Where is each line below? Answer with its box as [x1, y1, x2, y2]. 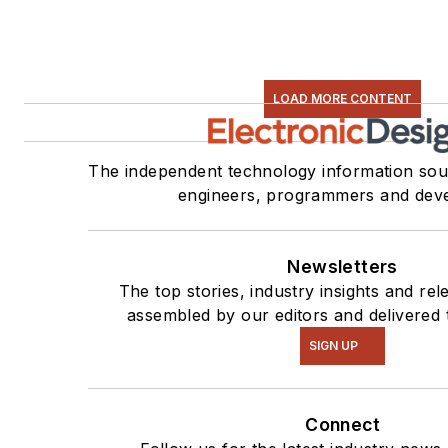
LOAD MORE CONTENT [273, 90, 413, 106]
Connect [305, 413, 380, 435]
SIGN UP [309, 337, 359, 353]
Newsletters [287, 255, 398, 277]
